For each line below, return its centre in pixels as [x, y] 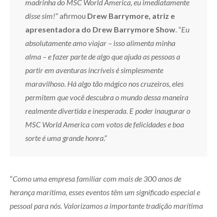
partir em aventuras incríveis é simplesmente [94, 70]
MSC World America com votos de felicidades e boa [105, 124]
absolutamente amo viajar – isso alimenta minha [100, 43]
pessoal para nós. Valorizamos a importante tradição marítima [106, 206]
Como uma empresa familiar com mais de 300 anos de [97, 178]
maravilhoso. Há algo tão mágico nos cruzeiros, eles [104, 84]
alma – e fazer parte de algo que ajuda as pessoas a [103, 56]
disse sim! [40, 16]
